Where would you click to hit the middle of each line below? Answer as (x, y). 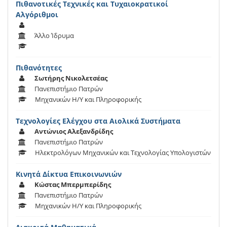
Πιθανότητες (39, 68)
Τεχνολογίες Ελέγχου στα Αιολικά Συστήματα (98, 121)
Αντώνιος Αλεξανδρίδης (74, 131)
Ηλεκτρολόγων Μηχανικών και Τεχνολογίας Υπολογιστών (123, 153)
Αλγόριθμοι (37, 15)
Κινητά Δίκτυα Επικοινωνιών (69, 174)
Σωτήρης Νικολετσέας (71, 78)
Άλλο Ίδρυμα (54, 36)
